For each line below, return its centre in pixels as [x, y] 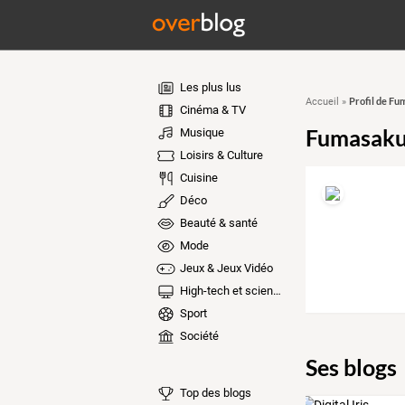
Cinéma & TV [211, 110]
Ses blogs [351, 367]
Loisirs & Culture [220, 155]
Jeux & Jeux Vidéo [225, 268]
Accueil [322, 102]
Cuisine [197, 178]
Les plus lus [209, 87]
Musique [200, 132]
